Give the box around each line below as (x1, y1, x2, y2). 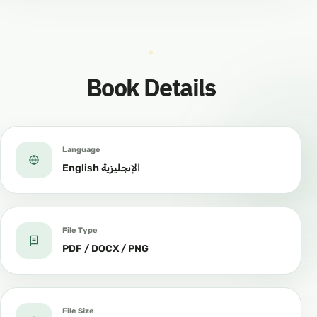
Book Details (86, 70, 216, 106)
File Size (62, 306, 94, 316)
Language (62, 144, 100, 154)
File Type (62, 225, 98, 235)
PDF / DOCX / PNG (62, 243, 149, 255)
